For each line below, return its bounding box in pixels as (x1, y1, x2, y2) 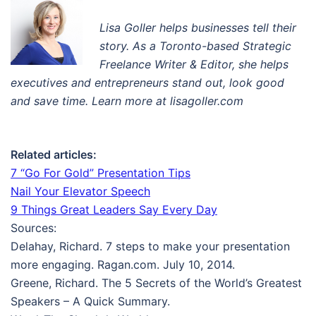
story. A (99, 39, 140, 53)
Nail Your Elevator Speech (11, 184, 150, 198)
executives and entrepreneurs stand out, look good (11, 75, 284, 90)
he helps (244, 57, 288, 71)
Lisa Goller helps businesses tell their (99, 20, 296, 35)
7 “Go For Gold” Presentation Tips (11, 166, 190, 180)
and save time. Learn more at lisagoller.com (11, 94, 243, 108)
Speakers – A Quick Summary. (11, 294, 170, 308)
